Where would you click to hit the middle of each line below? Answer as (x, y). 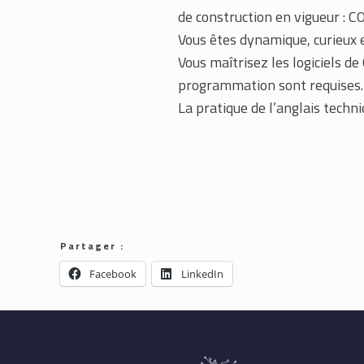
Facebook (113, 274)
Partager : (93, 246)
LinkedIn (203, 274)
